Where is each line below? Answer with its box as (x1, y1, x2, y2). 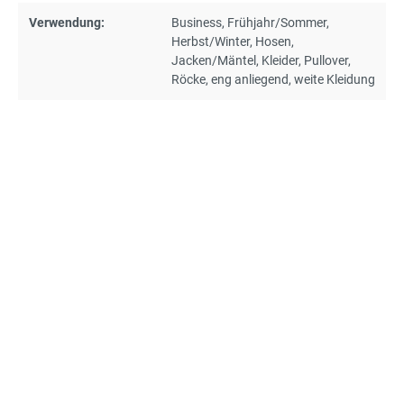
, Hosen (250, 33, 291, 49)
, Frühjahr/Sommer (222, 14, 326, 30)
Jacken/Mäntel (171, 52, 256, 68)
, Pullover (298, 52, 348, 68)
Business (171, 14, 222, 30)
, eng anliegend (206, 71, 289, 87)
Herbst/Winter (171, 33, 250, 49)
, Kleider (256, 52, 298, 68)
